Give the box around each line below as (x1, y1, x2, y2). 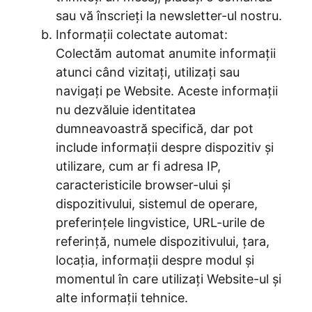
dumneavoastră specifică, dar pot (56, 121, 253, 136)
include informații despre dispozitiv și (56, 140, 274, 155)
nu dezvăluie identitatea (56, 102, 196, 117)
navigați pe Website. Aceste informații (56, 84, 278, 98)
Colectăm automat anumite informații (56, 46, 276, 61)
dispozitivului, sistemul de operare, (56, 196, 258, 211)
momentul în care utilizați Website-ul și (56, 272, 281, 286)
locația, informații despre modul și (56, 253, 254, 267)
